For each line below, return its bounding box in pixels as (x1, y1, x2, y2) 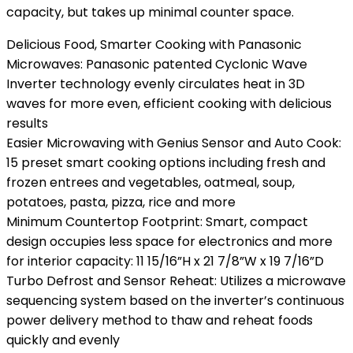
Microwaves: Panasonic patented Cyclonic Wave (6, 55, 307, 73)
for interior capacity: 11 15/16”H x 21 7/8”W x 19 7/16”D (6, 252, 324, 270)
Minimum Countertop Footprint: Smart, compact (6, 213, 308, 231)
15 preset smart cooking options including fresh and (6, 154, 325, 172)
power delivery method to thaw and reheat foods (6, 311, 313, 329)
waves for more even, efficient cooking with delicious (6, 95, 332, 113)
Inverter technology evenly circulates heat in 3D (6, 75, 305, 93)
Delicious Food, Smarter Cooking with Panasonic (6, 35, 302, 54)
